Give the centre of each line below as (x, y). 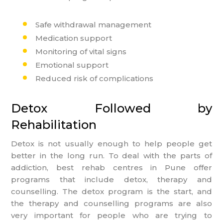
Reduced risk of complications (95, 78)
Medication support (74, 38)
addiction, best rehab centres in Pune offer (111, 167)
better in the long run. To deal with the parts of (111, 155)
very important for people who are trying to (111, 215)
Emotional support (72, 65)
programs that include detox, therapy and (111, 179)
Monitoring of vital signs (81, 51)
